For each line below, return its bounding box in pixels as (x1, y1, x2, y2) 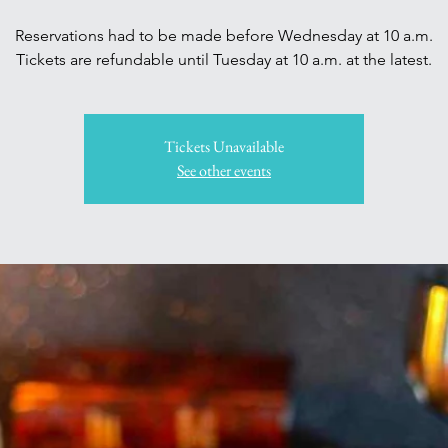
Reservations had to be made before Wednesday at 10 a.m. (15, 26, 433, 45)
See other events (177, 160, 271, 181)
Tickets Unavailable (164, 136, 284, 157)
